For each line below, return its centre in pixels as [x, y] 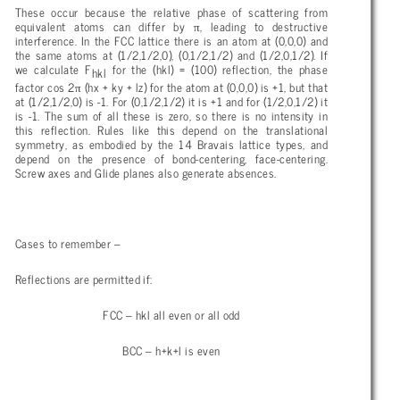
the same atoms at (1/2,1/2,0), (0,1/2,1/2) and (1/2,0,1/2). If [171, 54]
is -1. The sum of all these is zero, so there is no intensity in [171, 115]
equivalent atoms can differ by [104, 25]
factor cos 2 [45, 86]
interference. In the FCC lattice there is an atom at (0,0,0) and [171, 40]
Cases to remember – [68, 242]
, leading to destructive [264, 25]
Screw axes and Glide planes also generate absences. [146, 172]
